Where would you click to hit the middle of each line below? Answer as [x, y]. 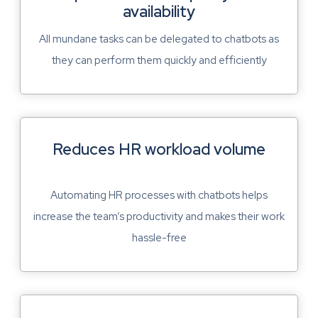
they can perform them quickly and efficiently [159, 61]
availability [159, 12]
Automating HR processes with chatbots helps [159, 196]
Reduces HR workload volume [159, 150]
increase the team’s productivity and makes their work [159, 217]
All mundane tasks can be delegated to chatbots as [159, 39]
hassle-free [159, 238]
